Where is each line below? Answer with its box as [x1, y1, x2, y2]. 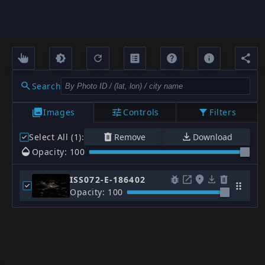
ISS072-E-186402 [70, 174, 146, 186]
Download [193, 131, 233, 143]
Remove [114, 131, 146, 143]
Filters [209, 106, 237, 118]
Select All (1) [29, 131, 82, 143]
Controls [123, 106, 159, 118]
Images [43, 106, 75, 118]
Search [31, 80, 62, 92]
